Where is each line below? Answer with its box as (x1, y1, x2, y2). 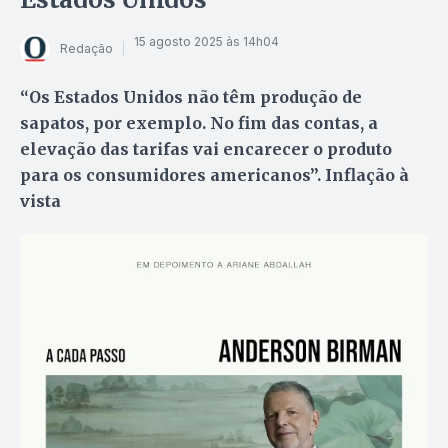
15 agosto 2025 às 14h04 (134, 34, 279, 50)
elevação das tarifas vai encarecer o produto (20, 138, 392, 159)
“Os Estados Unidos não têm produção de (20, 86, 362, 107)
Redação (60, 41, 113, 57)
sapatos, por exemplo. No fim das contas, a (20, 112, 378, 133)
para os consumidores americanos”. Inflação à (20, 164, 409, 185)
